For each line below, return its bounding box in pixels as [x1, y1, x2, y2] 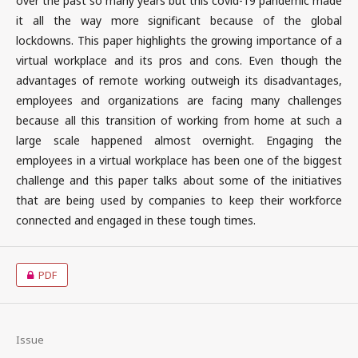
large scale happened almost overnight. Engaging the [16, 133, 342, 148]
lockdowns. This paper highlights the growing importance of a [16, 33, 342, 48]
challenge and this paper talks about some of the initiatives [16, 173, 342, 188]
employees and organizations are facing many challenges [16, 93, 342, 108]
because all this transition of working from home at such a [16, 113, 342, 128]
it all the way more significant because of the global [16, 13, 342, 28]
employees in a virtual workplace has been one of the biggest [16, 153, 342, 168]
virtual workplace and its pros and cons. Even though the [16, 53, 342, 68]
